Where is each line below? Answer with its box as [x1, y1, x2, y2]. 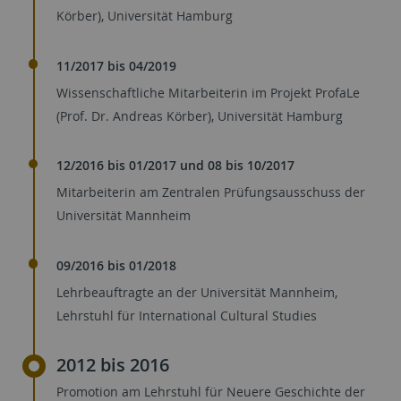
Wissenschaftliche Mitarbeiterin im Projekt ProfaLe [56, 83, 360, 101]
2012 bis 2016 [56, 353, 169, 378]
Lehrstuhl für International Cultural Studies [56, 306, 317, 324]
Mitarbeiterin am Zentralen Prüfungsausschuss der [56, 183, 365, 201]
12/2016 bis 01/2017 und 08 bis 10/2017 [56, 157, 294, 175]
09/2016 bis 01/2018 [56, 256, 176, 274]
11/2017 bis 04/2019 [56, 56, 176, 74]
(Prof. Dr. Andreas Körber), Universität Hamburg [56, 107, 343, 124]
